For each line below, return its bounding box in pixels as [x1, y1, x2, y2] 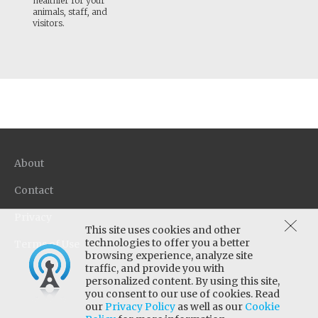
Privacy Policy [105, 300, 175, 313]
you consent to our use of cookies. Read [85, 287, 280, 300]
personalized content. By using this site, [85, 275, 280, 287]
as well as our [175, 300, 245, 313]
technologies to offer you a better [85, 236, 250, 249]
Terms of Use [14, 238, 79, 251]
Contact [14, 184, 53, 197]
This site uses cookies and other [85, 224, 241, 236]
